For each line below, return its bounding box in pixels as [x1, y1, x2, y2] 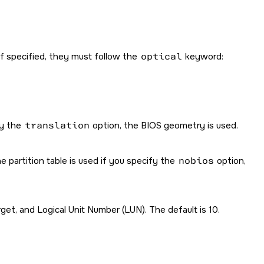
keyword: [183, 50, 223, 62]
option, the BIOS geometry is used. [90, 120, 238, 131]
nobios [178, 154, 214, 167]
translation [24, 120, 90, 131]
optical [140, 50, 182, 62]
